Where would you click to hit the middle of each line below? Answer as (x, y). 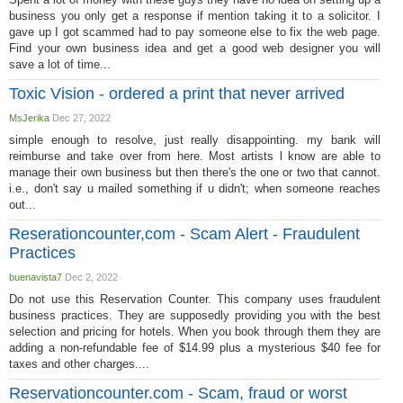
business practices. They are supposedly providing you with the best (195, 315)
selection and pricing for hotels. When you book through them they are (195, 331)
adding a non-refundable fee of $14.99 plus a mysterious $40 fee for (195, 348)
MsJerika (29, 118)
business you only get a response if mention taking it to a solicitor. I (195, 16)
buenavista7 (36, 277)
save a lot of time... (60, 64)
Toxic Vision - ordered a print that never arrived (177, 94)
